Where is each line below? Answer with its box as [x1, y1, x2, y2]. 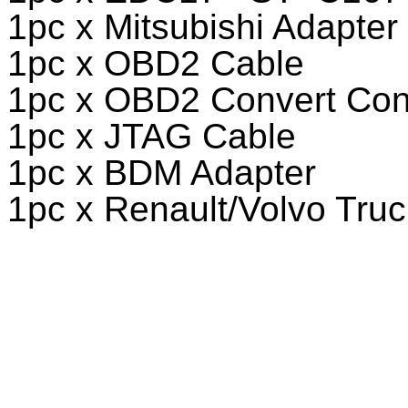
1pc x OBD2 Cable [7, 44, 304, 84]
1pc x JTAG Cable [7, 117, 296, 157]
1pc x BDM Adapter [7, 153, 316, 193]
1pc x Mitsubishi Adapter [7, 7, 398, 47]
